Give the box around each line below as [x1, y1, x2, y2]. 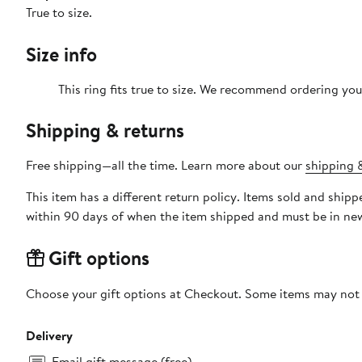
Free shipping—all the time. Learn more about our [26, 156, 305, 175]
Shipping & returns [26, 116, 184, 145]
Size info [26, 40, 97, 69]
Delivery [26, 326, 73, 345]
